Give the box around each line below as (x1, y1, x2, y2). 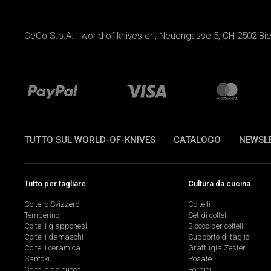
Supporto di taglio (188, 232, 249, 242)
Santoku (24, 254, 52, 264)
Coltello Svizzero (24, 200, 79, 209)
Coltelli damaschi (24, 232, 83, 242)
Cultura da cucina (188, 178, 250, 188)
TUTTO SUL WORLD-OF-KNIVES (24, 134, 155, 145)
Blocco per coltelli (188, 221, 245, 231)
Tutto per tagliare (24, 178, 86, 188)
